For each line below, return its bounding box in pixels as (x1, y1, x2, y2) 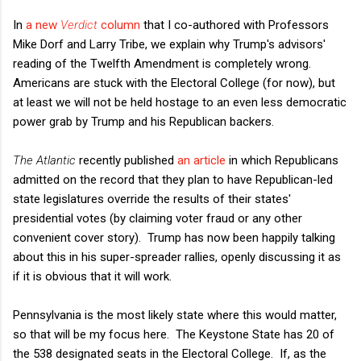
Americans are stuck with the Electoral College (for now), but (13, 75, 335, 90)
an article (177, 152, 226, 168)
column (98, 17, 140, 32)
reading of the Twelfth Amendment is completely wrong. (13, 56, 314, 71)
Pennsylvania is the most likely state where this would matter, (13, 307, 337, 322)
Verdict (60, 17, 98, 32)
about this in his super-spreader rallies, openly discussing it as (13, 249, 341, 264)
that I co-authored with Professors (140, 17, 329, 32)
